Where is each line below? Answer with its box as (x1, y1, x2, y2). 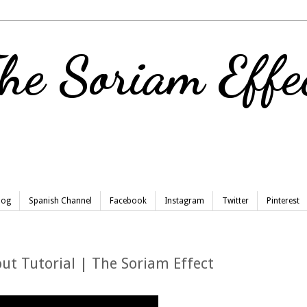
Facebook (110, 196, 147, 206)
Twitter (222, 196, 249, 206)
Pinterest (267, 196, 299, 206)
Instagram (164, 196, 204, 206)
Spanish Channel (29, 196, 92, 206)
